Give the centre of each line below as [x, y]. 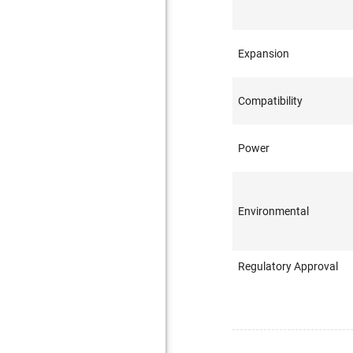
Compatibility [271, 101]
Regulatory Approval [288, 266]
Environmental [274, 211]
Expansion [264, 54]
